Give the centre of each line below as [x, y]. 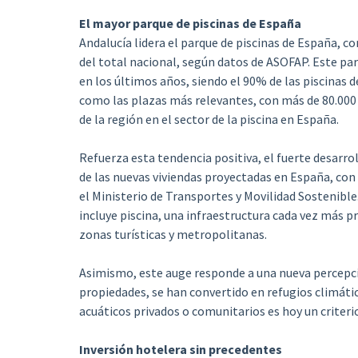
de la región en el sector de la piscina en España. [209, 119]
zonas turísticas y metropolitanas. [173, 234]
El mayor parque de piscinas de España [190, 23]
